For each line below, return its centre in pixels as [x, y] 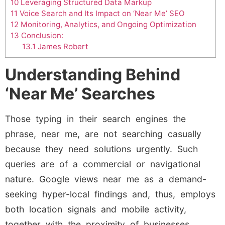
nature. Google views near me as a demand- [106, 179]
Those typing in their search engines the [95, 119]
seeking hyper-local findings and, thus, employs [110, 194]
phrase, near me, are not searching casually [103, 134]
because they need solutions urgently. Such [101, 149]
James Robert [62, 47]
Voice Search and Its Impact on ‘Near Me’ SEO [101, 14]
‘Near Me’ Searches [80, 94]
